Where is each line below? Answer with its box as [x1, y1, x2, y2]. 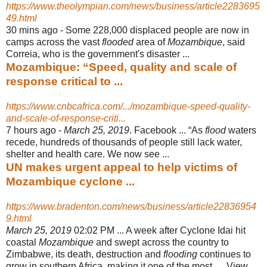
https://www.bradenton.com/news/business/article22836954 [6, 201, 256, 212]
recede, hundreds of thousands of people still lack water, [6, 136, 242, 147]
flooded [102, 36, 133, 47]
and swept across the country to [94, 237, 229, 247]
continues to [197, 249, 251, 259]
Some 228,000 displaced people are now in [66, 24, 249, 35]
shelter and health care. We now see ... [6, 148, 169, 159]
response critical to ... [6, 74, 123, 88]
